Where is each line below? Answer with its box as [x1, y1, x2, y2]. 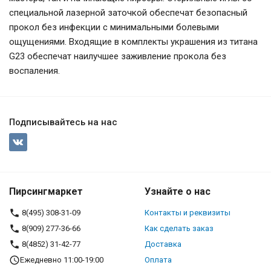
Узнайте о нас [145, 186, 211, 197]
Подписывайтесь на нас [9, 117, 117, 128]
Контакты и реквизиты [145, 208, 230, 217]
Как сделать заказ [145, 224, 214, 233]
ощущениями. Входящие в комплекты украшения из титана [9, 36, 258, 47]
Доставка [145, 240, 181, 249]
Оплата [145, 255, 172, 264]
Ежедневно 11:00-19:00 [20, 255, 103, 264]
